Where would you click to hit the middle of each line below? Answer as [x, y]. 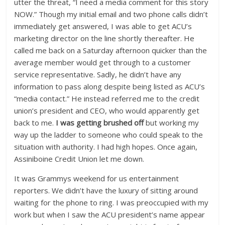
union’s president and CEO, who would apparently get [107, 111]
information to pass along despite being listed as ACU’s [110, 87]
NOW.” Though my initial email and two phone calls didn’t [111, 14]
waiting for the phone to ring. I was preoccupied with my [111, 203]
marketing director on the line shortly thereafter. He [104, 38]
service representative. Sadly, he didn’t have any [98, 75]
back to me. [35, 123]
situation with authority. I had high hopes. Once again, [106, 147]
